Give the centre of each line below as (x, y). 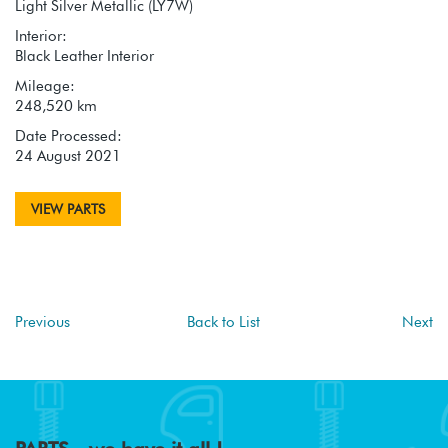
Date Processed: (68, 135)
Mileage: (45, 85)
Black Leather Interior (84, 55)
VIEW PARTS (68, 208)
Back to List (224, 321)
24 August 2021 (68, 155)
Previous (42, 321)
